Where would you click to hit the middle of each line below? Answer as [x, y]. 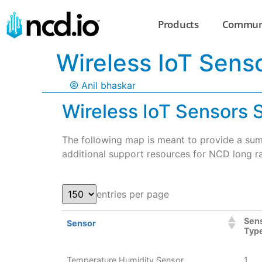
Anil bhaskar [108, 85]
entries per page [133, 194]
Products [178, 25]
